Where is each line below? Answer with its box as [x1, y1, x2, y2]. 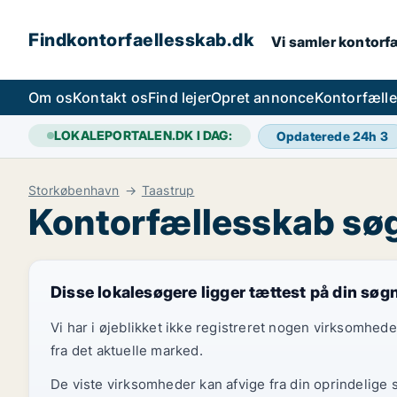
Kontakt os [73, 89, 148, 106]
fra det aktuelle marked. [51, 342, 203, 359]
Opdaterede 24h [276, 128, 380, 144]
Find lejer [148, 89, 211, 106]
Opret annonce [211, 89, 315, 106]
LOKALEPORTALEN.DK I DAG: [54, 128, 232, 143]
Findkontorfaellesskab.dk [28, 29, 253, 51]
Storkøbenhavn [28, 183, 120, 198]
